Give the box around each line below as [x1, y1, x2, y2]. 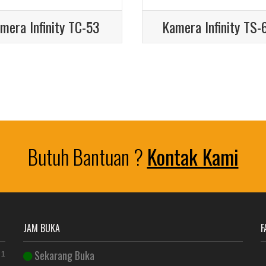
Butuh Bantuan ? [27, 141, 147, 172]
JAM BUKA [23, 221, 60, 235]
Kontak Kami [147, 141, 239, 172]
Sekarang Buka [32, 248, 94, 263]
